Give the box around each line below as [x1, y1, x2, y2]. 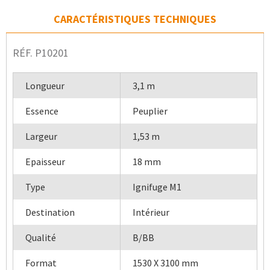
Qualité [25, 231, 56, 243]
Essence [25, 105, 58, 117]
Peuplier [133, 105, 168, 117]
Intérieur [133, 206, 169, 218]
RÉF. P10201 [13, 46, 69, 60]
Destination [25, 206, 75, 218]
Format [25, 257, 57, 269]
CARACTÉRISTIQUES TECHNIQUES [54, 12, 216, 26]
